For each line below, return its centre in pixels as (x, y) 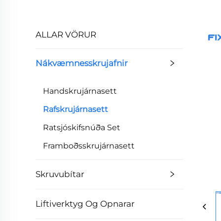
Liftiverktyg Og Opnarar (85, 203)
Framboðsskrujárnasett (89, 146)
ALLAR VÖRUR (66, 34)
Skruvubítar (60, 174)
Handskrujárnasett (80, 91)
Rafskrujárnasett (75, 109)
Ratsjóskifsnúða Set (82, 127)
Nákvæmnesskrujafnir (82, 63)
